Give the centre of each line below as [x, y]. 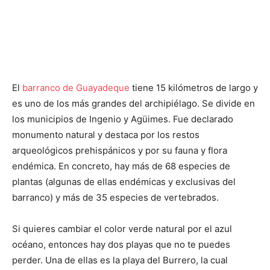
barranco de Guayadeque [75, 88]
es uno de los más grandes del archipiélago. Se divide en [133, 104]
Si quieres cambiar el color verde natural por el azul [122, 229]
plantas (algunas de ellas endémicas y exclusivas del [124, 182]
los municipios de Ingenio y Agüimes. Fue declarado [123, 119]
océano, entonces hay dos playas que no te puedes [121, 245]
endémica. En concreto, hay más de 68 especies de [121, 166]
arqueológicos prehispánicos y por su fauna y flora [120, 151]
